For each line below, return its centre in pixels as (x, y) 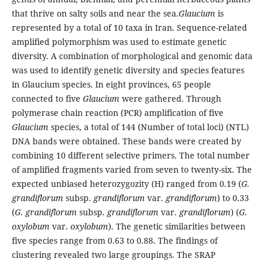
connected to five (47, 99)
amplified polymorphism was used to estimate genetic (119, 42)
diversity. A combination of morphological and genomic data (132, 56)
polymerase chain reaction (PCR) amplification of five (117, 113)
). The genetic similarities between (177, 227)
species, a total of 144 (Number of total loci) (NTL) (148, 127)
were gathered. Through (170, 99)
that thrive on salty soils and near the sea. (95, 14)
